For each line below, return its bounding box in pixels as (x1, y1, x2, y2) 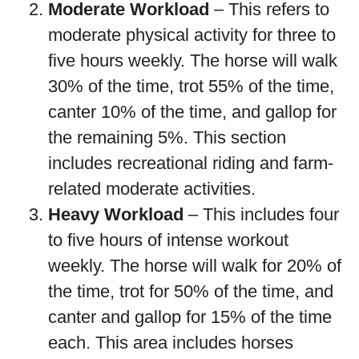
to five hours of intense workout (48, 230, 288, 250)
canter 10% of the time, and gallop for (48, 102, 337, 122)
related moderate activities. (48, 179, 256, 199)
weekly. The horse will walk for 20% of (48, 256, 341, 276)
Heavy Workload (48, 204, 184, 224)
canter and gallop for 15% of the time (48, 307, 332, 327)
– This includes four (184, 204, 339, 224)
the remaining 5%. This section (48, 127, 286, 147)
